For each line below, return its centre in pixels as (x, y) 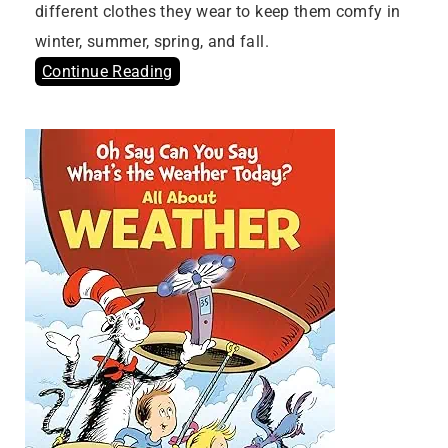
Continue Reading (107, 72)
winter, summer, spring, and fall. (152, 42)
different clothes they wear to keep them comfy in (218, 12)
